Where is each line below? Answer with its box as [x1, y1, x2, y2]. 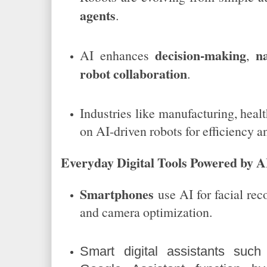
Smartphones [80, 184, 154, 204]
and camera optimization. [80, 203, 213, 221]
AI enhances [80, 46, 156, 64]
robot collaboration [80, 63, 188, 83]
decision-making [155, 45, 247, 64]
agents [80, 5, 116, 25]
